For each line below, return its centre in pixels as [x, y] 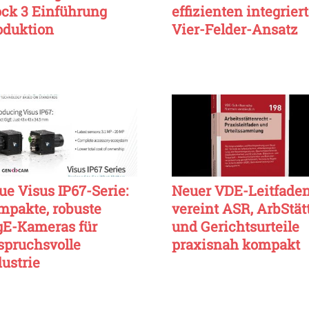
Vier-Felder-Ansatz [235, 29]
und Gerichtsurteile [236, 227]
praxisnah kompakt [236, 245]
